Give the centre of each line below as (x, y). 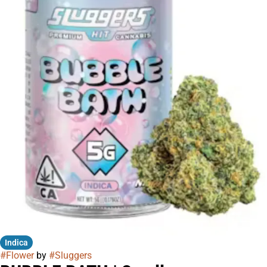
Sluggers (73, 255)
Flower (20, 255)
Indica (16, 242)
